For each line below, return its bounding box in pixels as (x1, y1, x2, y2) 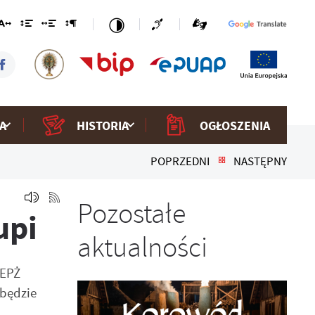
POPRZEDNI (150, 154, 210, 169)
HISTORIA (77, 116, 129, 134)
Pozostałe (77, 196, 186, 232)
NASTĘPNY (233, 154, 288, 169)
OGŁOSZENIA (199, 116, 270, 134)
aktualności (77, 230, 208, 266)
